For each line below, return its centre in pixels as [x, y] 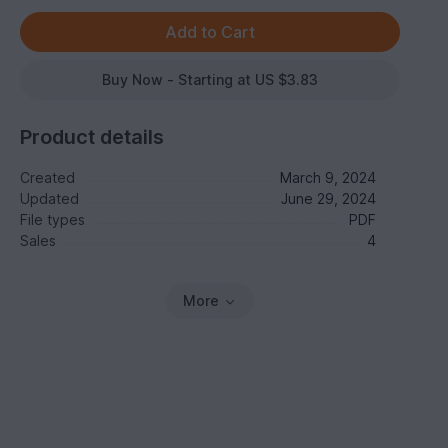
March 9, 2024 [327, 177]
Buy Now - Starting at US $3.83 [210, 79]
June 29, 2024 [328, 198]
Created [48, 177]
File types [53, 219]
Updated [50, 198]
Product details [92, 137]
